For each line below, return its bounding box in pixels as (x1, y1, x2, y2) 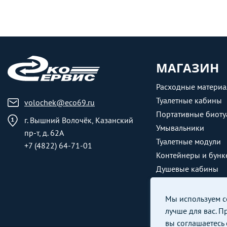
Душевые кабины (156, 164, 218, 174)
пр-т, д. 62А (24, 128, 64, 138)
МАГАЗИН (156, 59, 219, 76)
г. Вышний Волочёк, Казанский (24, 115, 133, 125)
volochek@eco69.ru (24, 97, 95, 107)
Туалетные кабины (156, 95, 222, 105)
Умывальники (156, 123, 204, 133)
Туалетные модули (156, 136, 221, 146)
